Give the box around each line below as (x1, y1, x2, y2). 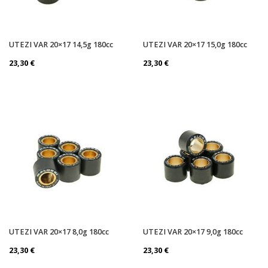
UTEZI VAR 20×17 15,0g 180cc (143, 39, 247, 50)
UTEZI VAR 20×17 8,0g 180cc (9, 226, 109, 237)
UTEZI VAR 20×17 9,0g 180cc (143, 226, 243, 237)
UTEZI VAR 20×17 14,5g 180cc (9, 39, 113, 50)
